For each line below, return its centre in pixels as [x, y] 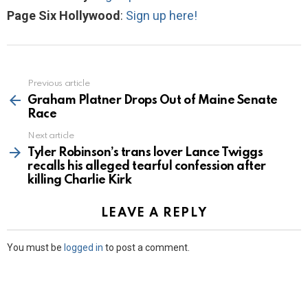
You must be [35, 247]
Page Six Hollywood [64, 15]
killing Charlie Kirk [80, 180]
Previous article [59, 83]
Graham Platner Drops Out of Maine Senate [153, 100]
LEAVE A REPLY [154, 213]
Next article [51, 135]
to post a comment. [146, 247]
